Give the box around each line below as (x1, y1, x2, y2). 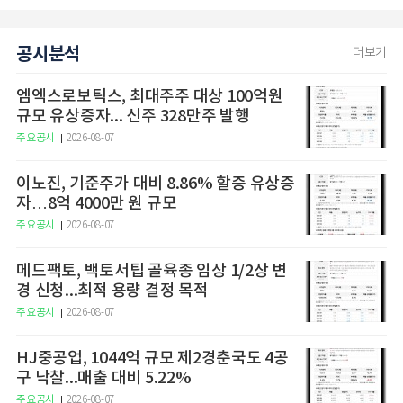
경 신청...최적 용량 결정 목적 (16, 282, 209, 300)
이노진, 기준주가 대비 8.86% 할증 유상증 (16, 175, 295, 193)
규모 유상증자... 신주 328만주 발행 (16, 107, 250, 126)
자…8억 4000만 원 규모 (16, 194, 177, 213)
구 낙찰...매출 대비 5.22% (16, 369, 192, 388)
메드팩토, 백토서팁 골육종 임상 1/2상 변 (16, 262, 287, 281)
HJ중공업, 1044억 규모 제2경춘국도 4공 (16, 349, 289, 368)
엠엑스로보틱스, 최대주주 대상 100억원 (16, 87, 283, 106)
